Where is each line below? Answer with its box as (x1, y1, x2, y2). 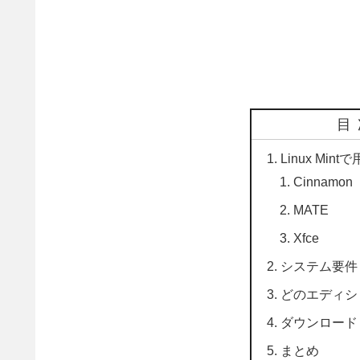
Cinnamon (293, 174, 354, 190)
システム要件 (280, 259, 358, 274)
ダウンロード (280, 315, 358, 330)
